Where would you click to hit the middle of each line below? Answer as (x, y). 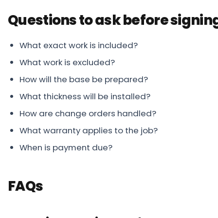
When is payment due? (66, 147)
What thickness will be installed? (85, 96)
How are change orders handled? (88, 113)
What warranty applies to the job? (89, 130)
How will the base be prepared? (84, 79)
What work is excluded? (67, 62)
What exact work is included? (79, 45)
